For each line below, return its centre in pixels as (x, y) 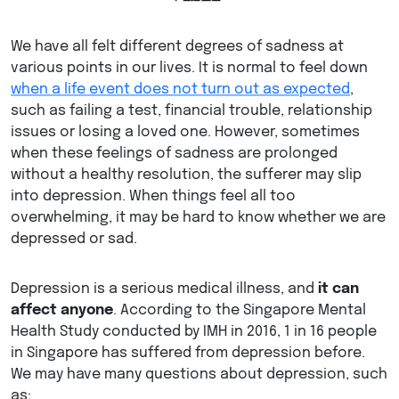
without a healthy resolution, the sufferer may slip (186, 175)
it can (338, 289)
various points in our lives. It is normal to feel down (189, 69)
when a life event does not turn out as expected (180, 90)
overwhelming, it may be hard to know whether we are (198, 218)
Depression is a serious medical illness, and (164, 289)
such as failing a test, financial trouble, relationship (191, 111)
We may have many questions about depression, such (199, 375)
